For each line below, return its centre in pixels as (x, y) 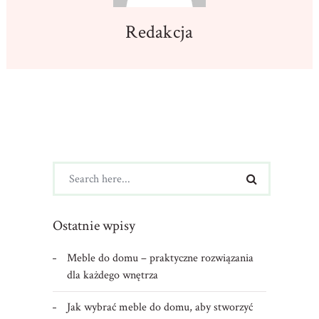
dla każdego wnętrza (112, 276)
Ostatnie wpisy (94, 226)
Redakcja (159, 32)
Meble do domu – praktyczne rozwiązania (160, 258)
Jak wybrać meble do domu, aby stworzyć (159, 308)
